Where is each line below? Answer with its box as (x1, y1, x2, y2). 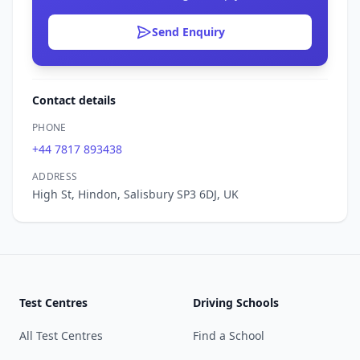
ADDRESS (32, 169, 78, 183)
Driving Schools (193, 295, 279, 310)
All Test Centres (19, 328, 103, 343)
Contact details (32, 92, 116, 108)
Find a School (193, 328, 264, 343)
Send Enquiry (151, 23, 225, 39)
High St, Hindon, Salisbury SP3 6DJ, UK (32, 186, 239, 202)
